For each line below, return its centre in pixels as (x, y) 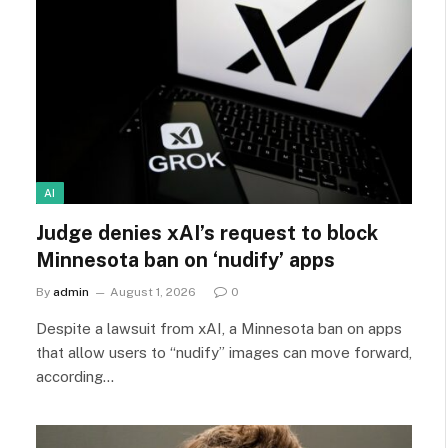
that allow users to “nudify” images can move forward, (224, 352)
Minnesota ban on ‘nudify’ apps (185, 259)
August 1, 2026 (153, 291)
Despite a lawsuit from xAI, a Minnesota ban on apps (219, 328)
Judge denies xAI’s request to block (207, 232)
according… (75, 376)
